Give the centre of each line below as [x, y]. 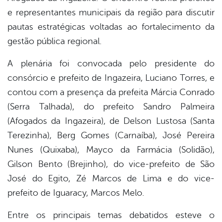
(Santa [200, 121]
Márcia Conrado [183, 92]
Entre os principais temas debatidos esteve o [111, 215]
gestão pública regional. [55, 41]
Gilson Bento [35, 164]
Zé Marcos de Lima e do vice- [145, 179]
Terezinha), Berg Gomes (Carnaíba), [85, 136]
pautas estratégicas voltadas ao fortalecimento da [111, 27]
